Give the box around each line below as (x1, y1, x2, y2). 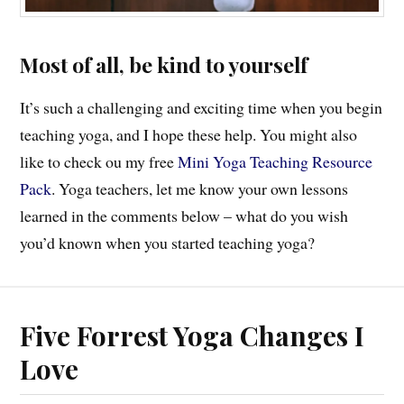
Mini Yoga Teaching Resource (178, 150, 373, 172)
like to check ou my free (20, 150, 179, 172)
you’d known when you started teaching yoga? (20, 231, 316, 253)
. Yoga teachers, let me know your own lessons (51, 177, 349, 199)
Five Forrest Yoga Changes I (20, 317, 365, 353)
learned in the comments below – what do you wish (20, 204, 349, 226)
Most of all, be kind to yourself (20, 50, 308, 78)
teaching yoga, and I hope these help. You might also (20, 123, 358, 145)
